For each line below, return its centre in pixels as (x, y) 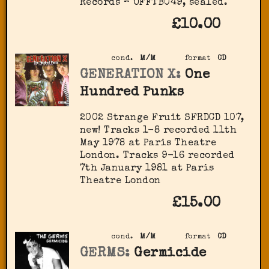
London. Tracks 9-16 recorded (157, 156)
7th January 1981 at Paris (147, 168)
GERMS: (105, 253)
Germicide (170, 253)
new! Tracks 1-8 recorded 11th (158, 131)
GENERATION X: (130, 75)
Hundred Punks (132, 92)
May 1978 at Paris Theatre (148, 143)
